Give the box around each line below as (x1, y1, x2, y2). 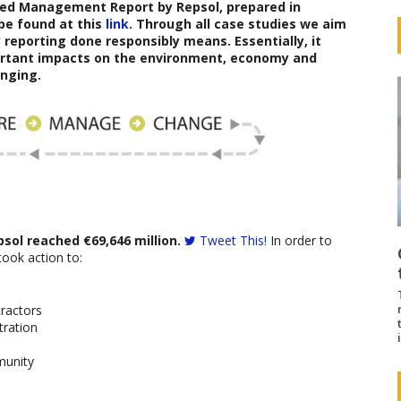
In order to (267, 231, 332, 249)
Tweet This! (200, 231, 267, 249)
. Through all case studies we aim (129, 15, 346, 32)
